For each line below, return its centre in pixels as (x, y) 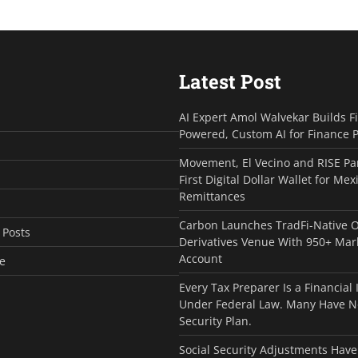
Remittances (212, 196)
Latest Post (230, 81)
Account (201, 258)
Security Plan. (215, 320)
